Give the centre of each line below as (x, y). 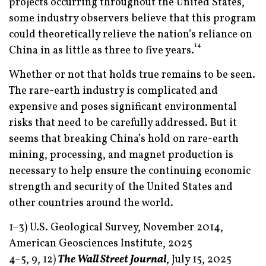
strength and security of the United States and (121, 188)
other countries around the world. (91, 204)
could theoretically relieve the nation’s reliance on (131, 35)
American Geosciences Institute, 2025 (101, 244)
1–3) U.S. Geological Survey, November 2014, (116, 228)
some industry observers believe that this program (132, 19)
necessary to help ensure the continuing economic (130, 172)
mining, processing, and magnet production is (121, 156)
